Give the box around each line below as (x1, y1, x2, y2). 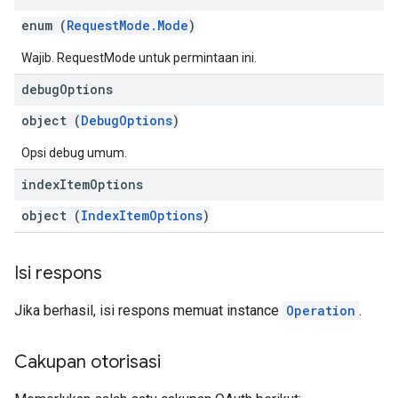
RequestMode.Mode (67, 17, 188, 34)
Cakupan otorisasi (14, 351, 161, 373)
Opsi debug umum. (21, 146, 127, 160)
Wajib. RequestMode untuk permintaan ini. (21, 51, 257, 65)
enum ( (21, 17, 67, 34)
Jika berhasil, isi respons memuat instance (14, 302, 283, 319)
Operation (286, 302, 355, 319)
